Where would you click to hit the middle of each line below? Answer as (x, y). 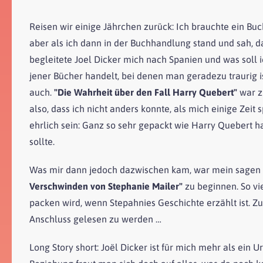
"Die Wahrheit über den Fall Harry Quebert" (146, 92)
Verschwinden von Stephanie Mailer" (106, 186)
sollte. (42, 141)
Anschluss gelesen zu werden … (95, 219)
